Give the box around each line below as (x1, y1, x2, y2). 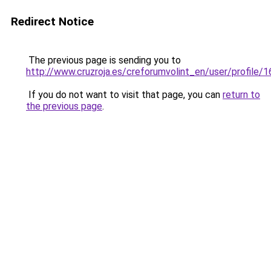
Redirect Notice (11, 15, 94, 28)
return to (223, 89, 260, 100)
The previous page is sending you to (26, 54, 181, 66)
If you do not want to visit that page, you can (26, 89, 223, 100)
